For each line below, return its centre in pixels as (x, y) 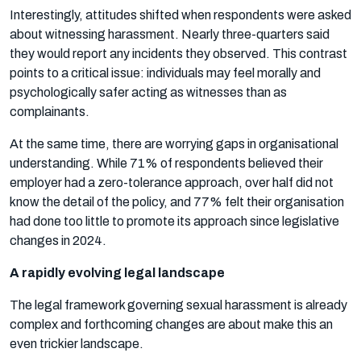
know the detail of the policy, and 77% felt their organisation (177, 201)
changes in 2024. (58, 240)
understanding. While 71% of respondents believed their (166, 163)
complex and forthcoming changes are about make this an (171, 324)
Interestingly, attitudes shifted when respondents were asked (180, 15)
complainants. (50, 111)
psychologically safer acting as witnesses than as (148, 92)
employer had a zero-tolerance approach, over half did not (172, 182)
